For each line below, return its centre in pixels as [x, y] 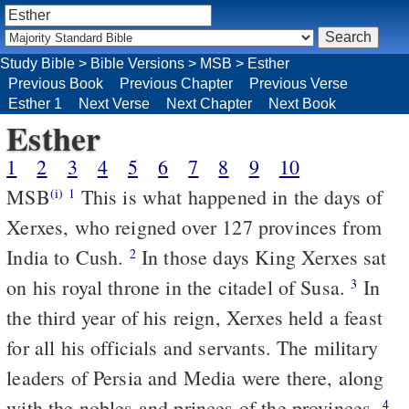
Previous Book [56, 83]
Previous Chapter [176, 83]
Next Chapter [209, 103]
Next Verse [114, 103]
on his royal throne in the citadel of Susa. [179, 287]
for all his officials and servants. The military [192, 347]
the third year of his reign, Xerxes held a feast [194, 317]
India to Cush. [68, 257]
